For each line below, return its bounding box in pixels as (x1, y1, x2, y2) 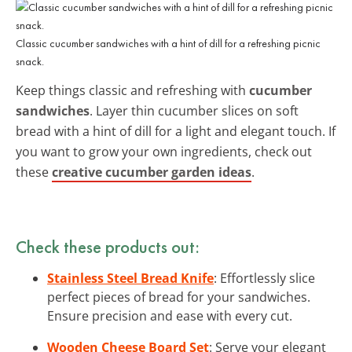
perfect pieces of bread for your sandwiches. (47, 288, 310, 306)
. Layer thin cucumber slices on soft (90, 101, 299, 119)
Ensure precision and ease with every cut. (47, 306, 292, 324)
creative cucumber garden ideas (52, 163, 251, 181)
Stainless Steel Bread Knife (47, 269, 214, 287)
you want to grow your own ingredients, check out (16, 142, 312, 160)
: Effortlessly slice (214, 269, 315, 287)
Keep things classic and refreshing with (16, 81, 249, 99)
